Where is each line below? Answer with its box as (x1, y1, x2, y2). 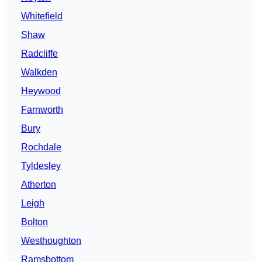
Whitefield (21, 11, 63, 22)
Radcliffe (21, 49, 58, 59)
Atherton (21, 180, 56, 190)
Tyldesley (21, 161, 61, 171)
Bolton (21, 217, 48, 227)
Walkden (21, 67, 57, 78)
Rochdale (21, 142, 61, 153)
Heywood (21, 86, 61, 96)
